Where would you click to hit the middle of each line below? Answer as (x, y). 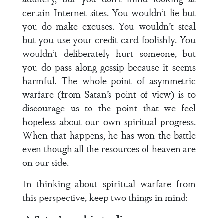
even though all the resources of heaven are (109, 148)
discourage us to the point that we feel (109, 108)
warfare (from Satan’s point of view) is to (109, 94)
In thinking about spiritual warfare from (109, 183)
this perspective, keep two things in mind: (105, 197)
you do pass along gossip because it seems (109, 67)
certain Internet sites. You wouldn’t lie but (109, 12)
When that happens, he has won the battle (109, 135)
